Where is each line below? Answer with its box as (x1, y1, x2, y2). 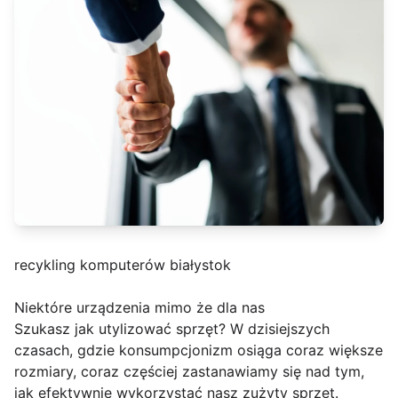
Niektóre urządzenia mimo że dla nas (14, 298, 265, 317)
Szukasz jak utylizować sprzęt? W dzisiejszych (14, 320, 330, 338)
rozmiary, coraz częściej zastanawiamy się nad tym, (14, 362, 364, 381)
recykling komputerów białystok (14, 256, 231, 275)
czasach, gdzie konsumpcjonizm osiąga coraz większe (14, 341, 383, 360)
